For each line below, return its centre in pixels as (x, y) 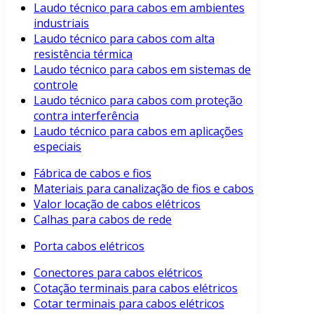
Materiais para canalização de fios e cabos (144, 189)
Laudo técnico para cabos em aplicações (138, 131)
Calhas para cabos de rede (103, 219)
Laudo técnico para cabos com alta (124, 39)
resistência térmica (83, 54)
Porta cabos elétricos (89, 246)
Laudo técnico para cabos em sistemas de (142, 69)
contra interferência (86, 116)
